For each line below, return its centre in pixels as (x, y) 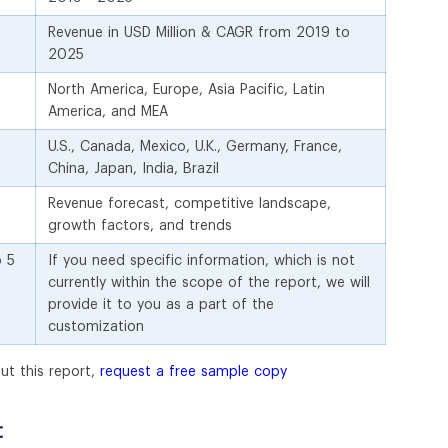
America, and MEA (108, 111)
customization (96, 326)
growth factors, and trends (140, 225)
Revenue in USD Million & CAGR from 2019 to (199, 32)
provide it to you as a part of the (161, 304)
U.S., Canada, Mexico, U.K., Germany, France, (195, 146)
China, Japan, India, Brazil (133, 168)
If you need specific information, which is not (201, 260)
